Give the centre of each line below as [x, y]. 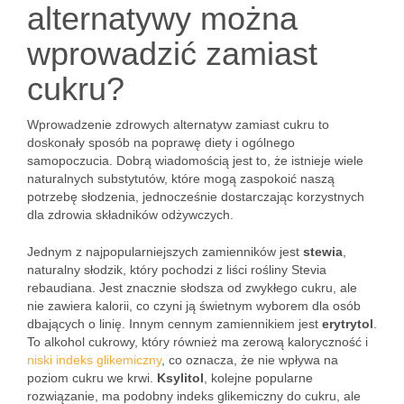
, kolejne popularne [258, 378]
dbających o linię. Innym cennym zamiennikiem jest [174, 324]
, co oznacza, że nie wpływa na [250, 360]
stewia [323, 252]
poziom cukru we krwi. [92, 378]
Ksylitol [180, 378]
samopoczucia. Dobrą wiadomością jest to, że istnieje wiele [195, 161]
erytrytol [348, 324]
